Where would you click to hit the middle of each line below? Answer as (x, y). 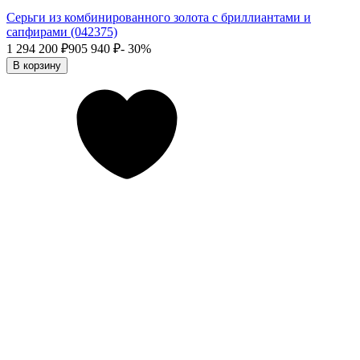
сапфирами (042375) (62, 31)
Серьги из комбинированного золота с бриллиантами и (159, 17)
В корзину (37, 65)
